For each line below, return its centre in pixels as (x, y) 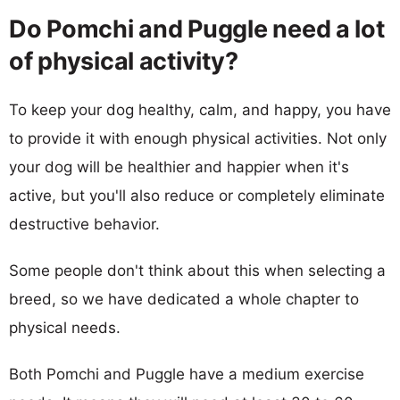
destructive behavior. (84, 224)
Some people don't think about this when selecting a (197, 270)
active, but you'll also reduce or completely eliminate (197, 195)
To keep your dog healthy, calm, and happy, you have (200, 109)
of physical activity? (124, 61)
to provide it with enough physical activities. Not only (198, 138)
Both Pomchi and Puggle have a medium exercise (187, 374)
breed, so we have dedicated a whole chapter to (184, 299)
